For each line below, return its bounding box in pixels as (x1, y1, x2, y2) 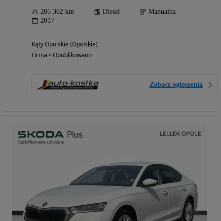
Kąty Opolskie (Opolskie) (32, 40, 98, 49)
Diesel (103, 8, 120, 16)
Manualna (148, 8, 176, 16)
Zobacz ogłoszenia (149, 81, 203, 89)
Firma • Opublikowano (32, 51, 92, 60)
